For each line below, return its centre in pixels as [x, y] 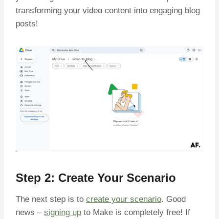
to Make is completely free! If [136, 212]
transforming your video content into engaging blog [108, 10]
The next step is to [51, 199]
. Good [174, 199]
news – [30, 212]
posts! [27, 23]
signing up [63, 212]
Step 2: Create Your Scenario [96, 177]
